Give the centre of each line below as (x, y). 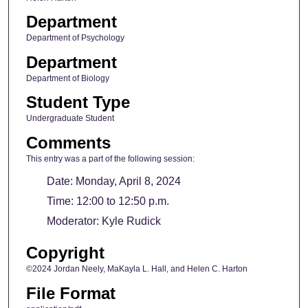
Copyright (65, 253)
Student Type (78, 102)
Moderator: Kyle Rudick (103, 221)
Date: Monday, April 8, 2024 (113, 181)
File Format (70, 293)
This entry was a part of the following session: (110, 158)
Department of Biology (67, 78)
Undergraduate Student (70, 119)
